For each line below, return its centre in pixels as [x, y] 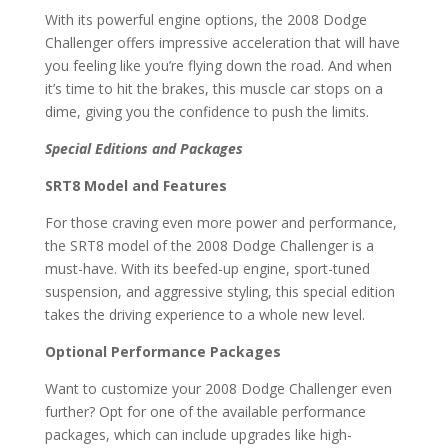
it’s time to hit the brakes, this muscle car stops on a [213, 88]
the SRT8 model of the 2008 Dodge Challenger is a [209, 245]
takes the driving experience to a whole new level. [204, 314]
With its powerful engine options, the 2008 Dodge [205, 19]
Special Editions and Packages [143, 148]
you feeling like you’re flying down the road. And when [218, 65]
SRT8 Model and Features [135, 185]
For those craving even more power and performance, [220, 222]
